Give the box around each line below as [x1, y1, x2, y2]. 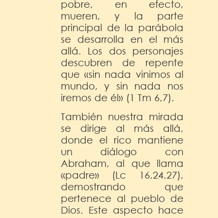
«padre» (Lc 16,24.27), [61, 169, 183, 181]
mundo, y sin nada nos [61, 80, 183, 91]
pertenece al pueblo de [61, 192, 183, 204]
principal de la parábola [61, 21, 183, 33]
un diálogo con [61, 145, 183, 157]
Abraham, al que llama [61, 157, 183, 169]
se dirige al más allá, [61, 122, 183, 134]
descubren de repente [61, 56, 183, 68]
